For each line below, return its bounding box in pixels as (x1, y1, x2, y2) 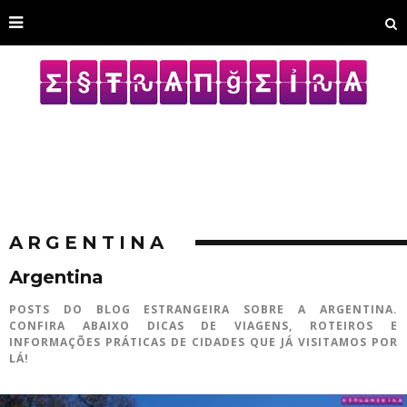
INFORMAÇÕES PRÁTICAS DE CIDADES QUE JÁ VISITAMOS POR (9, 333, 398, 350)
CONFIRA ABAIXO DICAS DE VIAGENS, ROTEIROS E (9, 317, 398, 333)
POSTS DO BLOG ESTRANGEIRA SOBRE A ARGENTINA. (9, 301, 398, 317)
